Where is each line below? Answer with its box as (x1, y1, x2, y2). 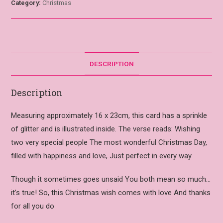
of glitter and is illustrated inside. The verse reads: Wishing (11, 124, 201, 134)
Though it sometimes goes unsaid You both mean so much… (11, 175, 211, 184)
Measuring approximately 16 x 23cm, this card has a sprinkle (11, 111, 208, 120)
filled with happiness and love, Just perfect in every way (11, 151, 192, 161)
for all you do (11, 202, 55, 211)
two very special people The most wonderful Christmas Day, (11, 138, 208, 147)
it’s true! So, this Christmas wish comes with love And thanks (11, 188, 211, 198)
